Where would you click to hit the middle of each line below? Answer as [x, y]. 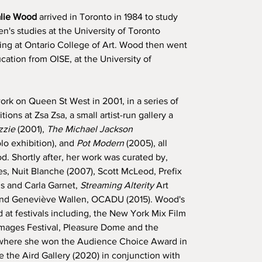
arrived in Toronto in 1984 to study [107, 17]
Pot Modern [100, 143]
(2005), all [146, 143]
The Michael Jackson [90, 129]
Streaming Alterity [117, 185]
